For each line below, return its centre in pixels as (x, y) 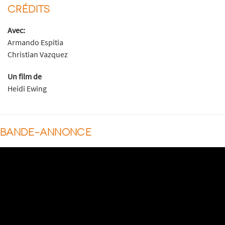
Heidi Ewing (27, 89)
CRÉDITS (29, 9)
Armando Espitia (35, 42)
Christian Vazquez (38, 54)
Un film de (25, 77)
